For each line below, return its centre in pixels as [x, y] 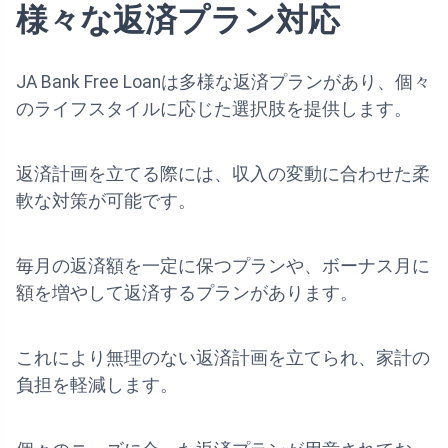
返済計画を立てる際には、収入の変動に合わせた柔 [223, 173]
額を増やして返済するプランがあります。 [187, 292]
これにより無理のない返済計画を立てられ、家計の [223, 357]
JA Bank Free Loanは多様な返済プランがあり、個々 [223, 81]
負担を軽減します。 [97, 384]
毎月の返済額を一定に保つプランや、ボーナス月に [223, 265]
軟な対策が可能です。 [106, 200]
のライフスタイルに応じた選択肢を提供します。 [214, 108]
